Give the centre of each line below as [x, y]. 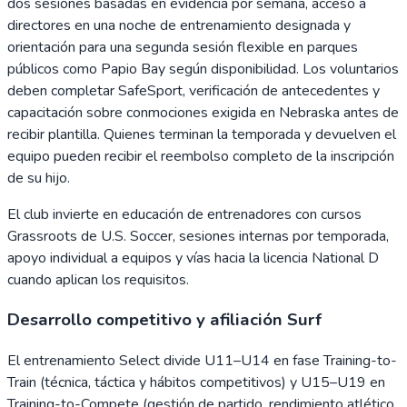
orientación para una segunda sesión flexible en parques [183, 47]
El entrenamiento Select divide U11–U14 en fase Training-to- [202, 361]
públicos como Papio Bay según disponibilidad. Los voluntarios [203, 69]
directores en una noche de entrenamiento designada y [179, 25]
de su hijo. [39, 178]
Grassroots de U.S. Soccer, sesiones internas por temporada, [198, 236]
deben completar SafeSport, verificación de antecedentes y [194, 90]
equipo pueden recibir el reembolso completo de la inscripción [201, 156]
